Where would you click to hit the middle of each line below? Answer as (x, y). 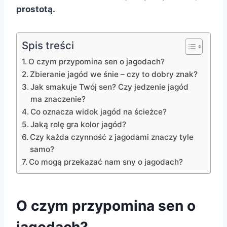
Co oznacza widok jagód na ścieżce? (99, 112)
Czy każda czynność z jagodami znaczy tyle (112, 137)
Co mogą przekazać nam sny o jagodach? (106, 162)
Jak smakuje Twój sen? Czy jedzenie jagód (110, 87)
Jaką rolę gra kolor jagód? (79, 125)
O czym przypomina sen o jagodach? (97, 62)
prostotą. (36, 9)
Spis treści (48, 46)
